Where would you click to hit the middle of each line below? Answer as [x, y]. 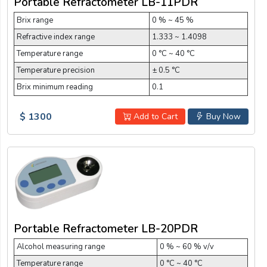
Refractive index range [56, 37]
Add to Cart [154, 117]
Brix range [35, 21]
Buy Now [222, 117]
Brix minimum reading [55, 87]
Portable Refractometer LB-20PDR [106, 229]
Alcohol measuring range [61, 247]
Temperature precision [56, 71]
